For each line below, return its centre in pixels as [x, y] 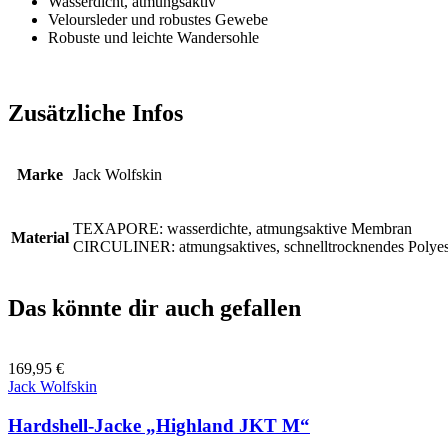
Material [40, 238]
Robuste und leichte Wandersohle [153, 37]
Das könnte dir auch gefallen [154, 308]
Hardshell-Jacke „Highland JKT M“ [159, 425]
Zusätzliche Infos [95, 113]
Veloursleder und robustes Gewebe [158, 19]
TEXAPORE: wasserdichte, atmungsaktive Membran [242, 229]
